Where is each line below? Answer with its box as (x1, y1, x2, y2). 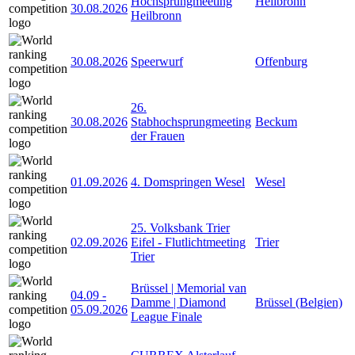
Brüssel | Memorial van (131, 281, 246, 295)
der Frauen (131, 128, 185, 143)
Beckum (255, 114, 297, 128)
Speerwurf (131, 54, 183, 68)
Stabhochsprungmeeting (131, 114, 251, 128)
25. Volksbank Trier (131, 220, 230, 235)
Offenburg (255, 54, 307, 68)
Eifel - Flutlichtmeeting (131, 235, 246, 249)
